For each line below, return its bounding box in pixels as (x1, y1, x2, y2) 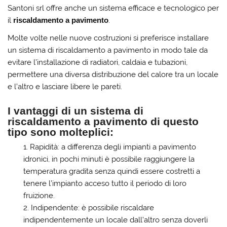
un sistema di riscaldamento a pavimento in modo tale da (8, 46, 208, 55)
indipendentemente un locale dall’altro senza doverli (23, 215, 208, 225)
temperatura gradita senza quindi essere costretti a (23, 167, 200, 176)
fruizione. (23, 191, 55, 201)
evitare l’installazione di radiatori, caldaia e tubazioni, (8, 58, 188, 67)
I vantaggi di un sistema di (8, 104, 144, 117)
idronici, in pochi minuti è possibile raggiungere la (23, 155, 195, 164)
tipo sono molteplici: (8, 126, 114, 138)
